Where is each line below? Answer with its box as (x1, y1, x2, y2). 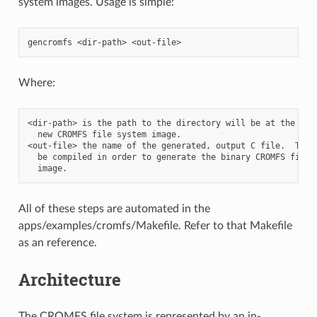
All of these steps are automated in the (18, 202, 210, 214)
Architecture (18, 267, 121, 291)
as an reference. (18, 236, 97, 248)
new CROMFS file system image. (27, 129, 181, 139)
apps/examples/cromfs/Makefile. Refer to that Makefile (18, 219, 292, 231)
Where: (18, 76, 55, 88)
